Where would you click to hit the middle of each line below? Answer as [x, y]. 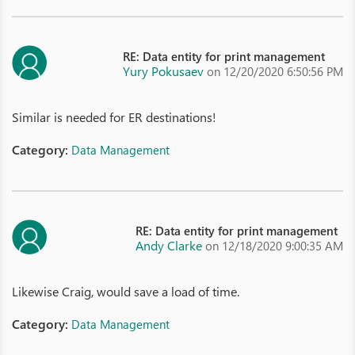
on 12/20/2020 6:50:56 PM [275, 71]
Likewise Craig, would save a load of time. [126, 291]
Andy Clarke [169, 245]
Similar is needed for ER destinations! [114, 117]
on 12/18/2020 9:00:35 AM [274, 246]
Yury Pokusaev [163, 71]
